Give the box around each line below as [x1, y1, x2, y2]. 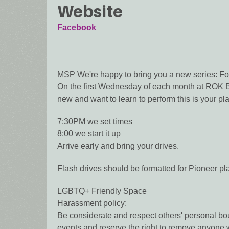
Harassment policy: [57, 198, 127, 208]
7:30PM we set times [57, 117, 132, 126]
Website [57, 1, 123, 21]
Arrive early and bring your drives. [57, 141, 179, 150]
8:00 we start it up [57, 129, 121, 138]
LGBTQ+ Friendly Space [57, 186, 147, 195]
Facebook [57, 22, 96, 32]
